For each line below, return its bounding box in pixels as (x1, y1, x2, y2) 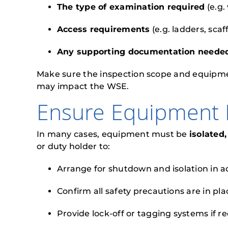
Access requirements (57, 24, 150, 34)
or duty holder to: (37, 141, 110, 151)
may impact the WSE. (37, 81, 129, 91)
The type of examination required (57, 2, 205, 12)
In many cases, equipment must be (37, 129, 189, 139)
